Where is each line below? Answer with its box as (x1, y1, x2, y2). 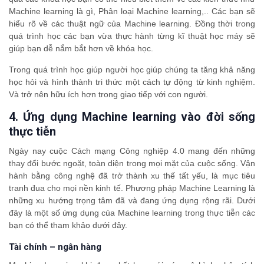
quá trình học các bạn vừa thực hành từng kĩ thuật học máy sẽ (9, 31, 255, 41)
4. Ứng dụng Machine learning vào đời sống (9, 110, 255, 124)
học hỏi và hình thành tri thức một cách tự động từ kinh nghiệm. (9, 77, 255, 87)
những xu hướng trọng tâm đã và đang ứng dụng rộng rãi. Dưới (9, 196, 255, 206)
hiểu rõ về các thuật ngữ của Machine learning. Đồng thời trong (9, 19, 255, 29)
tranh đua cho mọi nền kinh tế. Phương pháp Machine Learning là (9, 183, 255, 193)
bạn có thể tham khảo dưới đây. (9, 220, 127, 230)
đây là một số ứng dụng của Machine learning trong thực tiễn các (9, 208, 255, 218)
